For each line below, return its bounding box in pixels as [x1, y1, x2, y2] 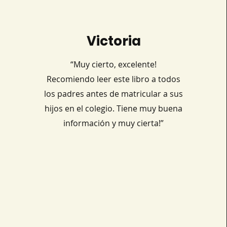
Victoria [87, 32, 141, 50]
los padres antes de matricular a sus [44, 88, 183, 99]
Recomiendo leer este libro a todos [47, 73, 181, 85]
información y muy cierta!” [63, 118, 164, 129]
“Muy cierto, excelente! [70, 59, 157, 70]
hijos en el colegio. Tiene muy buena [45, 103, 183, 114]
